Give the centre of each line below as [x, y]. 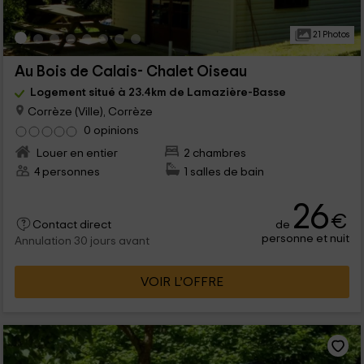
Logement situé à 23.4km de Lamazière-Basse [158, 92]
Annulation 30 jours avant [82, 241]
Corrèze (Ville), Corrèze [89, 111]
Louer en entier [76, 153]
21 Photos [330, 34]
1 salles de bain [224, 171]
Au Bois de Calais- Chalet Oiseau [130, 71]
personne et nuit [306, 238]
